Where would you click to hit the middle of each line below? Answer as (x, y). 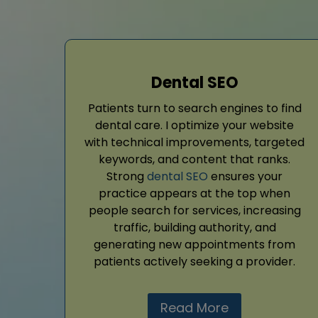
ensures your (245, 177)
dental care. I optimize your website (194, 126)
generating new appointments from (194, 245)
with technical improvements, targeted (194, 143)
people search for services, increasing (194, 211)
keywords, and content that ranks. (194, 160)
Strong (127, 177)
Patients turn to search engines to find (194, 109)
